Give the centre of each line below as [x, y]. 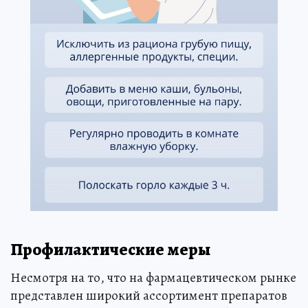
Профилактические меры [110, 249]
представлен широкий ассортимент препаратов [149, 296]
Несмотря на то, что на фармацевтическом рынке [153, 278]
